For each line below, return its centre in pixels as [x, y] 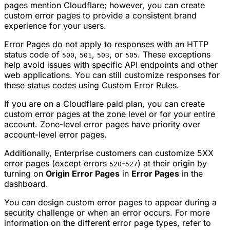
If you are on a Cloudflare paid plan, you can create [104, 104]
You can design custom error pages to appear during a [110, 203]
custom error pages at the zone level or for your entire [110, 114]
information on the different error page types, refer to [108, 223]
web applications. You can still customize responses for [112, 75]
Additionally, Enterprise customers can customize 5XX [109, 153]
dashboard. [26, 184]
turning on [25, 174]
